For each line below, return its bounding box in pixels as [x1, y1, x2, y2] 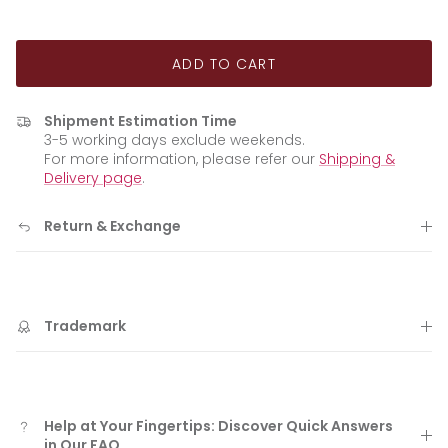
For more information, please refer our [44, 149, 319, 170]
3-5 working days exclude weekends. [44, 130, 305, 151]
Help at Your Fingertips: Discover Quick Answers [44, 416, 393, 437]
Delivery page [44, 168, 142, 189]
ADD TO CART [172, 53, 276, 74]
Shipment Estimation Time [44, 111, 237, 132]
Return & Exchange [44, 216, 181, 237]
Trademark [44, 316, 126, 337]
